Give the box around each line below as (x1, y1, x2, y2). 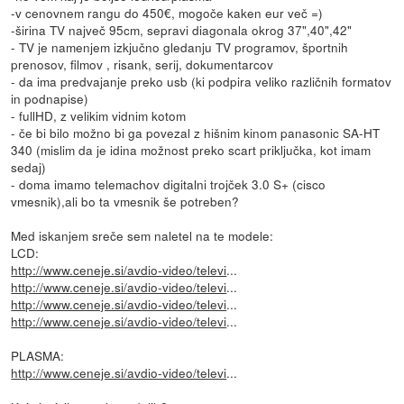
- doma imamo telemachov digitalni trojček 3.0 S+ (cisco (11, 174, 326, 193)
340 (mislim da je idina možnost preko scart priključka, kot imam (11, 140, 372, 159)
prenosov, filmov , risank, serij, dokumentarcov (11, 54, 274, 73)
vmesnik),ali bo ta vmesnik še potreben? (11, 191, 240, 210)
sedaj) (11, 157, 47, 176)
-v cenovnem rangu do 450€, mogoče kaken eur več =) (11, 3, 324, 22)
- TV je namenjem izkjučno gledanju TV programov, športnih (11, 37, 349, 56)
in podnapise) (11, 88, 89, 107)
